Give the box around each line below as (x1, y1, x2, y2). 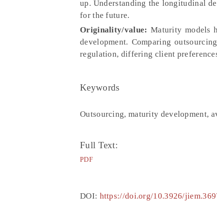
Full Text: (80, 140, 118, 151)
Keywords (80, 82, 120, 93)
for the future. (80, 11, 130, 20)
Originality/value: (80, 25, 148, 34)
